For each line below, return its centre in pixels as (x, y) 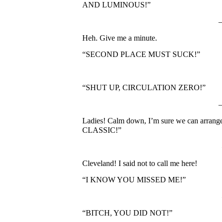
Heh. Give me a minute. (120, 38)
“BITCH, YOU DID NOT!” (127, 213)
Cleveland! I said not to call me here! (140, 163)
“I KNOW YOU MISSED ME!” (134, 180)
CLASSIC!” (102, 130)
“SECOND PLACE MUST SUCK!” (141, 55)
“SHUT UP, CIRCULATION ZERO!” (144, 88)
